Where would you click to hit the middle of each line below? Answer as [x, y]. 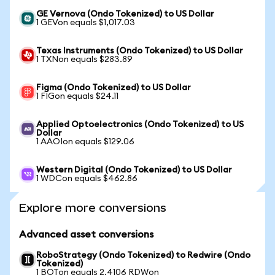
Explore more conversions [93, 208]
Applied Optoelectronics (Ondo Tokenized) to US [140, 125]
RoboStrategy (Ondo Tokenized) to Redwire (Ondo [143, 255]
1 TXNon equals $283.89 [84, 60]
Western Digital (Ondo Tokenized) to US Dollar [134, 170]
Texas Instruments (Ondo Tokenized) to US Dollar [140, 51]
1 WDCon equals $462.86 [87, 179]
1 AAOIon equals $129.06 [85, 142]
